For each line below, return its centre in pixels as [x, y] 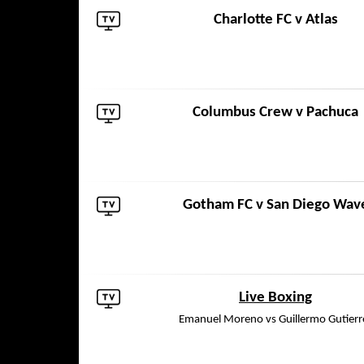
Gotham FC [217, 205]
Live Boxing [275, 298]
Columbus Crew [243, 113]
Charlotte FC [252, 20]
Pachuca [332, 113]
